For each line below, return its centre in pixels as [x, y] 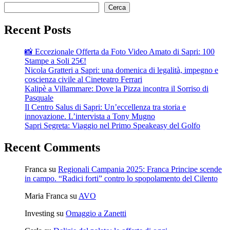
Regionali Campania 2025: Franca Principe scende [140, 169]
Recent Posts [37, 30]
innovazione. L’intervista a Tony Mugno [90, 117]
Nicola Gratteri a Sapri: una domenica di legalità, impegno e [121, 70]
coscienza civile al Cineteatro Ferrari [83, 80]
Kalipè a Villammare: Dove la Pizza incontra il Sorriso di [117, 89]
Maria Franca [46, 196]
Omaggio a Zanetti [96, 213]
